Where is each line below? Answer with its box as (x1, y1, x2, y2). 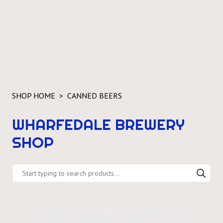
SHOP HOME (12, 90, 55, 101)
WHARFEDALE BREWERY (12, 114, 185, 134)
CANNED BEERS (67, 90, 122, 101)
